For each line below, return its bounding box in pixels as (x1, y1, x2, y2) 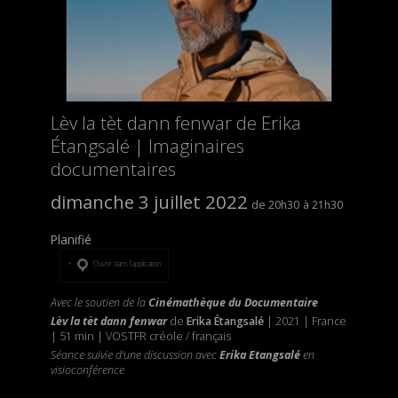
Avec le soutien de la (50, 295, 148, 311)
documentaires (50, 155, 176, 181)
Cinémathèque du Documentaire (147, 295, 318, 311)
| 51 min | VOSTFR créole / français (50, 329, 231, 345)
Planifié (50, 230, 92, 248)
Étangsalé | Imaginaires (50, 132, 244, 158)
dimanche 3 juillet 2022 (50, 188, 248, 214)
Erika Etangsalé (219, 347, 300, 363)
